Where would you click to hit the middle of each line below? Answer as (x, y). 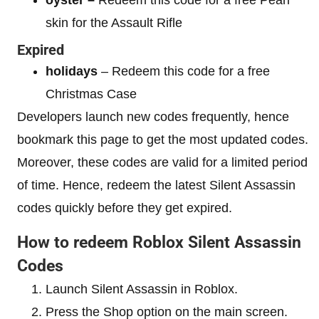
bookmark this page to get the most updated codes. (163, 139)
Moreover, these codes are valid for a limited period (162, 162)
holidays (73, 71)
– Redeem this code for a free (185, 71)
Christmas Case (91, 94)
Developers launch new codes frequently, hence (153, 116)
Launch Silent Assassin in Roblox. (142, 289)
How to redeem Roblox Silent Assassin (159, 242)
